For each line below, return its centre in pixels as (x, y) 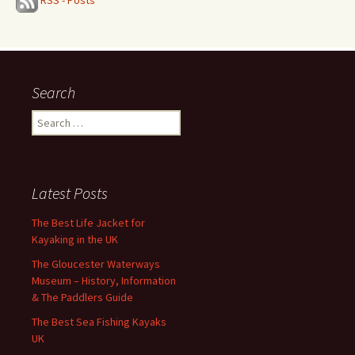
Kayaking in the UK (75, 239)
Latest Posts (70, 193)
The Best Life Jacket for (88, 222)
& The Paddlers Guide (82, 297)
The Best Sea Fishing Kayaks (99, 321)
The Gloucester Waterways (96, 263)
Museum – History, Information (104, 280)
